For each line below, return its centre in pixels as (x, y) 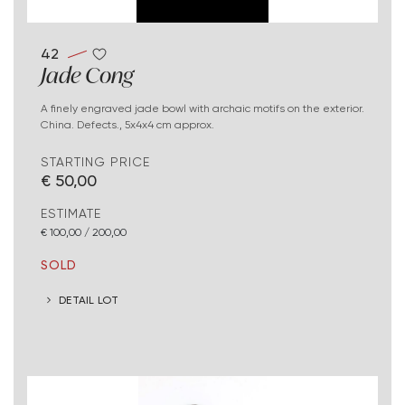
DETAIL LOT (89, 299)
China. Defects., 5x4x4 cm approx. (127, 125)
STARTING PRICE (95, 162)
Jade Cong (87, 75)
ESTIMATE (71, 214)
